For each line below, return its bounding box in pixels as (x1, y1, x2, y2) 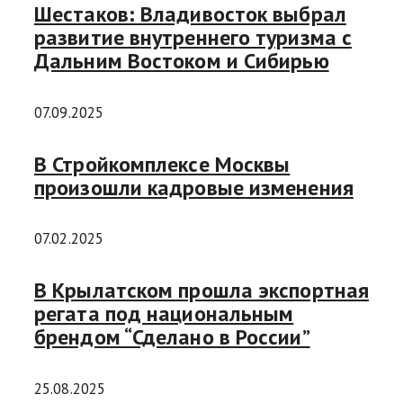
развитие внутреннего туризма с (34, 22, 352, 51)
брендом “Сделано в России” (34, 323, 310, 352)
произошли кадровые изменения (34, 173, 354, 201)
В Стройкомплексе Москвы (34, 149, 291, 178)
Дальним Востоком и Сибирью (34, 46, 329, 75)
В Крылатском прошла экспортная (34, 276, 369, 305)
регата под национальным (34, 300, 294, 328)
